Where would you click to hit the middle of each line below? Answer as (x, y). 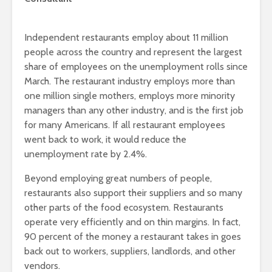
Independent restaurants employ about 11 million (126, 38)
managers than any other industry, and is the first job (134, 110)
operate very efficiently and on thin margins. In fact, (132, 222)
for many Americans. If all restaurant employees (125, 125)
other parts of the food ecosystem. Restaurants (124, 208)
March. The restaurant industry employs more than (130, 81)
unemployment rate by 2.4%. (86, 154)
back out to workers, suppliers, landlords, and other (130, 251)
